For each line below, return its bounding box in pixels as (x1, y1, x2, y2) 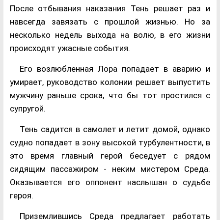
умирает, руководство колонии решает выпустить (9, 77, 211, 87)
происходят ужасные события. (9, 43, 130, 54)
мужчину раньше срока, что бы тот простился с (9, 90, 211, 101)
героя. (9, 191, 33, 201)
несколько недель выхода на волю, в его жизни (9, 30, 211, 40)
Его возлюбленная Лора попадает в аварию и (19, 64, 211, 74)
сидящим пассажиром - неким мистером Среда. (9, 164, 211, 174)
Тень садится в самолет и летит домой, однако (19, 124, 211, 135)
